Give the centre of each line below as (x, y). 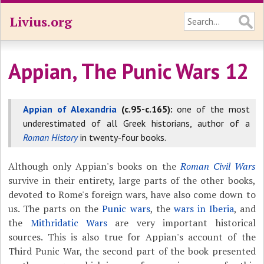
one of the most (211, 109)
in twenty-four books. (122, 137)
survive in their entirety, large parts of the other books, (132, 180)
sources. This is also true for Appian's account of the (132, 237)
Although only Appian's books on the (94, 166)
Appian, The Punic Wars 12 (129, 71)
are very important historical (181, 223)
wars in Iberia (204, 209)
